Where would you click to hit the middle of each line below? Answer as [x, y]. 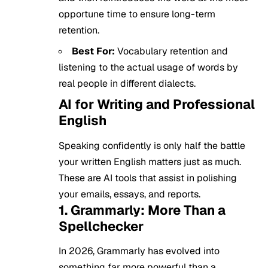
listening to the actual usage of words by [148, 68]
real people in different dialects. [127, 84]
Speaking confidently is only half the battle [152, 145]
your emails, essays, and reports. [130, 194]
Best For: [95, 51]
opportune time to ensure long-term [137, 14]
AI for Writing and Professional [157, 104]
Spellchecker [101, 226]
